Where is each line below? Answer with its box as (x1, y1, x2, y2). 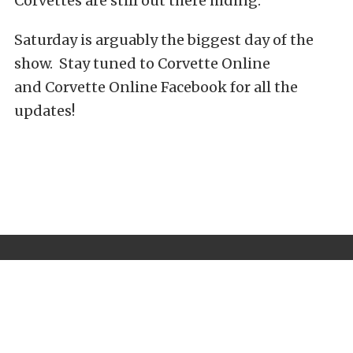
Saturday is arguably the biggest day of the (14, 31, 314, 50)
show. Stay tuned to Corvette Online (14, 54, 270, 73)
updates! (14, 102, 75, 121)
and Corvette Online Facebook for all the (14, 78, 298, 97)
